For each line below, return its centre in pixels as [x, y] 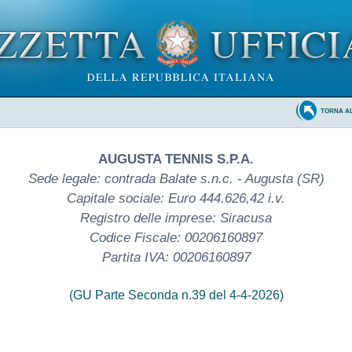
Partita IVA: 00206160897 [176, 257]
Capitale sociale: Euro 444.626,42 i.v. [176, 198]
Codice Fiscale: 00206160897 [176, 237]
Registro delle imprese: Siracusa [176, 218]
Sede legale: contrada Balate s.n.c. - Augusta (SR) [176, 178]
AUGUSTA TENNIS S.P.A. [176, 159]
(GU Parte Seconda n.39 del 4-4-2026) [176, 295]
